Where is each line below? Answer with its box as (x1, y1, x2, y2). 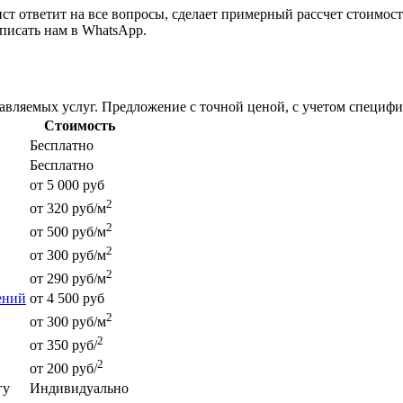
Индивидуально (30, 381, 129, 397)
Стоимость (43, 118, 115, 134)
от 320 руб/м (30, 201, 106, 217)
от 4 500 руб (30, 291, 104, 307)
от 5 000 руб (30, 177, 104, 193)
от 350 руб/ (30, 337, 97, 354)
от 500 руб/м (30, 224, 106, 240)
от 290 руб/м (30, 271, 106, 287)
